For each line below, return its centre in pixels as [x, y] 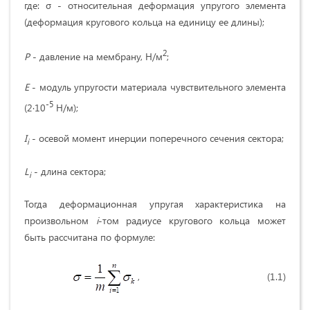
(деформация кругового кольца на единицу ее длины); [146, 22]
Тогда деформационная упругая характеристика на [155, 204]
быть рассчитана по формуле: [90, 237]
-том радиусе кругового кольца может [192, 221]
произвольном [60, 221]
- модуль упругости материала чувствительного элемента [157, 87]
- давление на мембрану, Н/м [96, 57]
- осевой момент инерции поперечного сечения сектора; [156, 138]
